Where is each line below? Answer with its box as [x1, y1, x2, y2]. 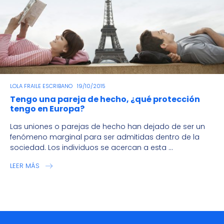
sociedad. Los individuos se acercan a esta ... [10, 142, 173, 153]
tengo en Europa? [10, 103, 84, 115]
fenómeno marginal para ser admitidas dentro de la [10, 132, 199, 142]
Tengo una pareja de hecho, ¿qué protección [10, 93, 200, 105]
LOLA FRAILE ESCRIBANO [10, 82, 72, 90]
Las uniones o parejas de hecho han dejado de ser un [10, 121, 205, 132]
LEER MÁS [10, 161, 39, 171]
